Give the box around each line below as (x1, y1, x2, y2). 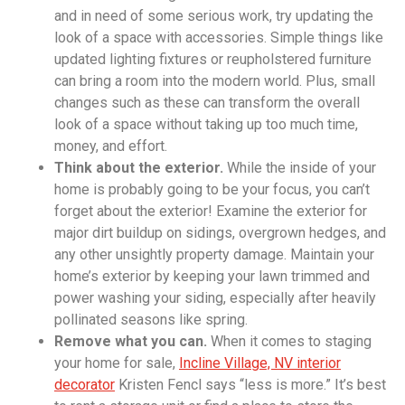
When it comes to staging (211, 333, 372, 351)
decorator (54, 376, 115, 394)
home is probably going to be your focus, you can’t (54, 181, 370, 199)
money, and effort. (54, 137, 167, 155)
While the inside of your (227, 159, 376, 177)
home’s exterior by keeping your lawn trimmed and (54, 268, 370, 286)
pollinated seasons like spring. (54, 311, 248, 329)
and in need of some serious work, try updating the (54, 7, 373, 25)
